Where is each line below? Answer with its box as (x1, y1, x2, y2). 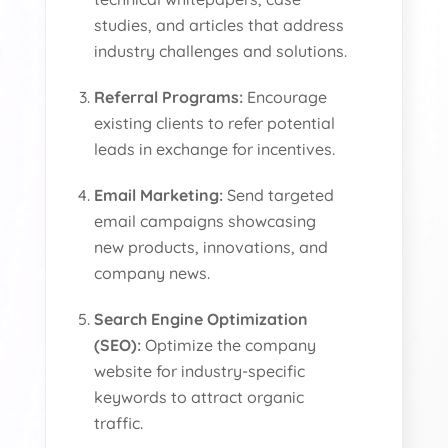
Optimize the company (141, 334, 317, 355)
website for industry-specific (94, 360, 306, 381)
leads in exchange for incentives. (94, 138, 336, 159)
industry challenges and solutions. (94, 40, 348, 61)
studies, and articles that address (94, 14, 345, 35)
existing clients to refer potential (94, 112, 336, 133)
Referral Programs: (94, 86, 244, 107)
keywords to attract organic (94, 386, 305, 407)
